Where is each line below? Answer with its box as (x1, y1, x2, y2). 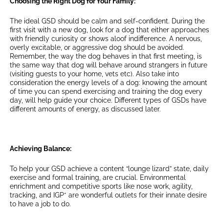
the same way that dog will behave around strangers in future (10, 61, 207, 69)
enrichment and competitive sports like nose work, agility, (10, 182, 193, 190)
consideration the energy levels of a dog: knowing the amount (10, 78, 207, 87)
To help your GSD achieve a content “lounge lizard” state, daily (10, 164, 209, 173)
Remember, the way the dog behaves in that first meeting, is (10, 52, 202, 60)
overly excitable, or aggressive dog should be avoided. (10, 43, 184, 51)
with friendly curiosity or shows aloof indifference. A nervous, (10, 34, 202, 43)
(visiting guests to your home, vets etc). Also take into (10, 69, 179, 78)
